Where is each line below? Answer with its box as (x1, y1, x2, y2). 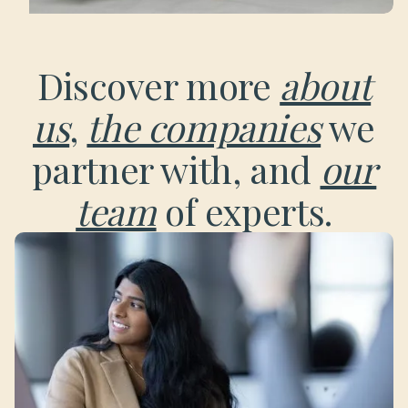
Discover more (36, 61, 280, 109)
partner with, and (31, 145, 321, 193)
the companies (87, 103, 321, 151)
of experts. (156, 187, 332, 235)
